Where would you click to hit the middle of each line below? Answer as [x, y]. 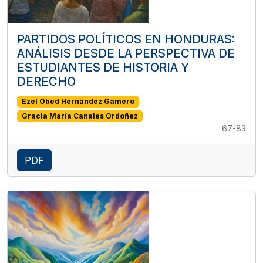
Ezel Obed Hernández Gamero [78, 102]
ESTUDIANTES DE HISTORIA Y [103, 68]
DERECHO [46, 82]
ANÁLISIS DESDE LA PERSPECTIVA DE [126, 54]
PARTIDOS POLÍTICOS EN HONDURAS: [126, 40]
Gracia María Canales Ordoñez [80, 116]
